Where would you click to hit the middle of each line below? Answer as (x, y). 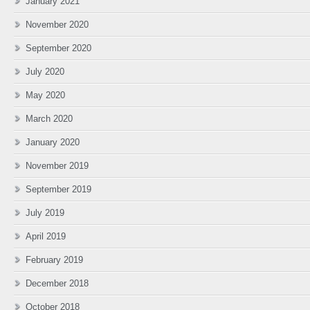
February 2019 (54, 260)
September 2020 (58, 48)
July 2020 (45, 72)
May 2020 (45, 95)
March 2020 (49, 119)
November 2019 (57, 166)
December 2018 (57, 283)
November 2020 (57, 25)
